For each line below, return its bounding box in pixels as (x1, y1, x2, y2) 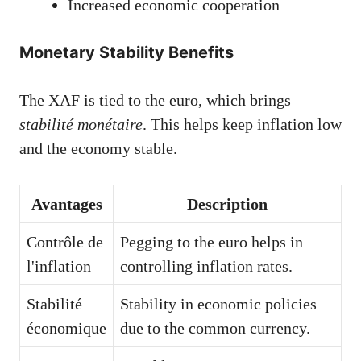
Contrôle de (27, 232, 103, 251)
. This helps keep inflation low (143, 114, 342, 133)
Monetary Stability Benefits (19, 42, 234, 62)
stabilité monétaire (19, 114, 143, 133)
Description (187, 194, 268, 213)
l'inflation (27, 256, 91, 275)
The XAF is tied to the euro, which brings (19, 90, 291, 109)
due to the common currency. (120, 318, 310, 337)
